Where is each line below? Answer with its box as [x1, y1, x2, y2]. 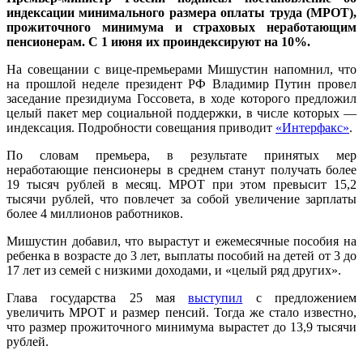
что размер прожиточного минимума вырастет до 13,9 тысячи [6, 319, 357, 334]
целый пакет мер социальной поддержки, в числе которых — [6, 105, 357, 120]
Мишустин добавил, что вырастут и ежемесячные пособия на [6, 233, 357, 248]
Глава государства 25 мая [6, 290, 189, 305]
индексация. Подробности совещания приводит [6, 120, 275, 135]
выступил [188, 290, 243, 305]
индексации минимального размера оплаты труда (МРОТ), [6, 5, 357, 19]
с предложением [242, 290, 357, 305]
